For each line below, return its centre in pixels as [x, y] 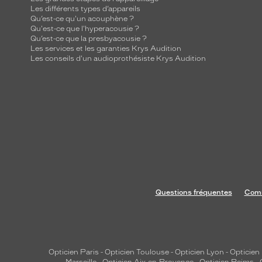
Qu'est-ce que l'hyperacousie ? [85, 29]
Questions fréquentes [194, 192]
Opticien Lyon [199, 252]
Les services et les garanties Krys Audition [106, 49]
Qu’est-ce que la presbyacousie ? [89, 39]
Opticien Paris [74, 252]
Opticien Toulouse [137, 252]
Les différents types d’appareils [85, 9]
